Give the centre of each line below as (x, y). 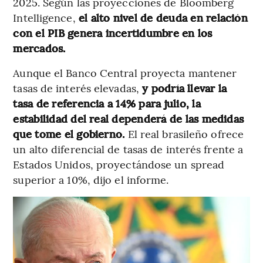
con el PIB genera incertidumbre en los (113, 33)
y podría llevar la (185, 88)
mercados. (39, 48)
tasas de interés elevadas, (78, 88)
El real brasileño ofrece (186, 134)
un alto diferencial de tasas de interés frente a (128, 149)
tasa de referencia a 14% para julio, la (107, 103)
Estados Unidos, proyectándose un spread (119, 164)
